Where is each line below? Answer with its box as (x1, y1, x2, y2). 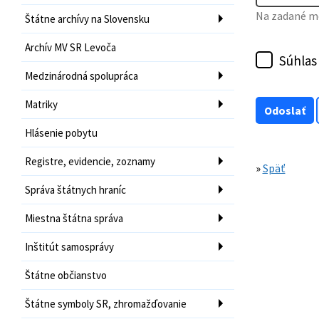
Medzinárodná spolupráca (25, 68, 138, 83)
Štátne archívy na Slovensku (25, 11, 150, 26)
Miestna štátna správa (25, 211, 123, 225)
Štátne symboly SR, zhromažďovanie (25, 296, 187, 310)
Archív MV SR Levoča (25, 40, 116, 54)
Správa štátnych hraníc (25, 182, 126, 197)
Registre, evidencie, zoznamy (25, 154, 155, 168)
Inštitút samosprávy (25, 239, 114, 253)
